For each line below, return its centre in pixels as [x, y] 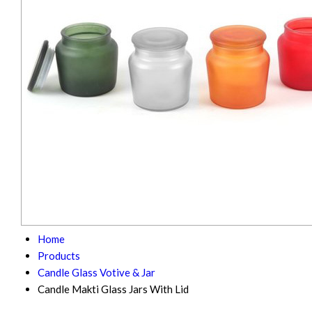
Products [59, 256]
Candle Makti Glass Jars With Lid [113, 289]
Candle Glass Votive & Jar [96, 272]
